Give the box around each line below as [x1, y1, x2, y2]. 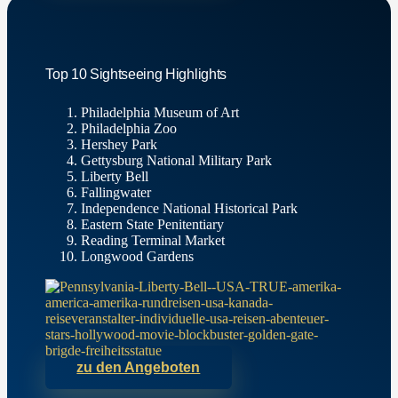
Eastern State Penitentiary [81, 217, 225, 233]
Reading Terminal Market [81, 233, 226, 249]
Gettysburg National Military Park [81, 153, 273, 169]
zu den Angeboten [76, 360, 201, 376]
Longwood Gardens [81, 249, 195, 265]
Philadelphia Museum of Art [81, 105, 240, 121]
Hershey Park [81, 137, 158, 153]
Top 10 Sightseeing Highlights [45, 67, 227, 83]
